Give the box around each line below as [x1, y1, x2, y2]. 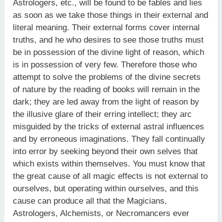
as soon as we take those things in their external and [13, 10, 209, 20]
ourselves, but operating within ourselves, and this [13, 183, 199, 193]
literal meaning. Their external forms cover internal [13, 22, 200, 32]
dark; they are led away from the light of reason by [13, 97, 200, 107]
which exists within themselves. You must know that [13, 159, 206, 168]
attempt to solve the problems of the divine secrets [13, 72, 201, 82]
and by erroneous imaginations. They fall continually [13, 134, 206, 144]
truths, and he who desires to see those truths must [13, 35, 204, 45]
